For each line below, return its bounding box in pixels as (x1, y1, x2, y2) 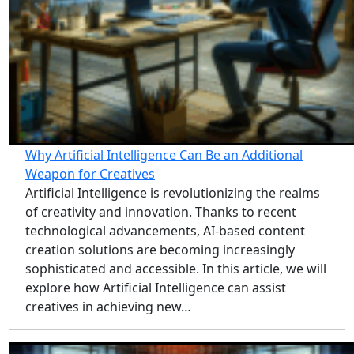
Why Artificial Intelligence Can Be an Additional (25, 146, 303, 164)
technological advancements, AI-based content (25, 222, 305, 240)
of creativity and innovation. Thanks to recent (25, 203, 296, 221)
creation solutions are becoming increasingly (25, 241, 295, 259)
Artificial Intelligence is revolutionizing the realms (25, 184, 320, 202)
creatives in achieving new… (25, 298, 191, 316)
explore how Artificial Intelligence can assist (25, 279, 286, 297)
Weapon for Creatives (25, 165, 155, 183)
